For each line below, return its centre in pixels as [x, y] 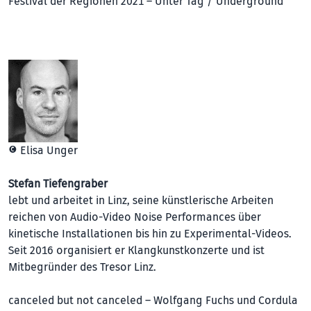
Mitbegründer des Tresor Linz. [82, 267]
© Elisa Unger [43, 150]
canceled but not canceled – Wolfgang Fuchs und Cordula [153, 300]
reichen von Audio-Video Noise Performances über [135, 217]
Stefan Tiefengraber [58, 184]
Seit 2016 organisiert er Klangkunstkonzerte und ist [136, 250]
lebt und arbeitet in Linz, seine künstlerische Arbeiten [141, 200]
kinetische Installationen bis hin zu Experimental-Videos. [150, 234]
